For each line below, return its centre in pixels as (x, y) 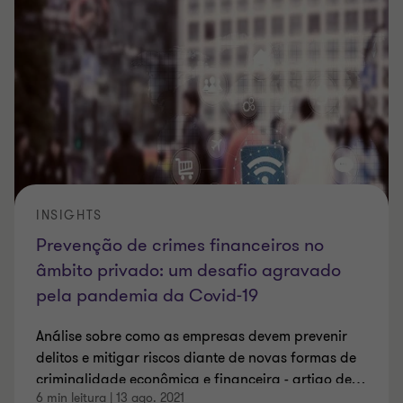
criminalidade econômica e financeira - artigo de (194, 379)
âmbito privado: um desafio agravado (188, 270)
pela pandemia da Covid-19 (147, 295)
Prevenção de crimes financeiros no (180, 245)
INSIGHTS (69, 215)
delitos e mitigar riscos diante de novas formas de (196, 358)
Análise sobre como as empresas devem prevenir (192, 336)
